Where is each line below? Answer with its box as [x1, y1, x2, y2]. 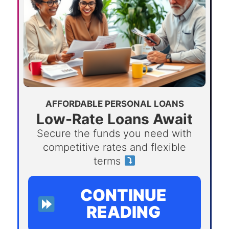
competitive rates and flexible [43, 141, 186, 154]
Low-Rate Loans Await [36, 110, 193, 128]
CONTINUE [80, 186, 167, 205]
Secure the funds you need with [37, 127, 192, 140]
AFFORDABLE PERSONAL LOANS [45, 99, 184, 109]
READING [86, 202, 161, 222]
